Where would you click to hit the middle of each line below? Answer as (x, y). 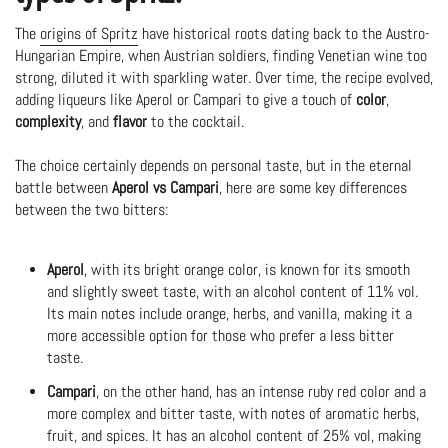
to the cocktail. (195, 121)
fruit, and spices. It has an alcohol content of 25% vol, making (233, 435)
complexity (48, 121)
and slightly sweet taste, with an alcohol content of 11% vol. (232, 291)
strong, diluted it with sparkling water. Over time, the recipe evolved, (224, 77)
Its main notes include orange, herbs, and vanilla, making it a (229, 313)
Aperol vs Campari (165, 187)
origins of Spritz (89, 33)
